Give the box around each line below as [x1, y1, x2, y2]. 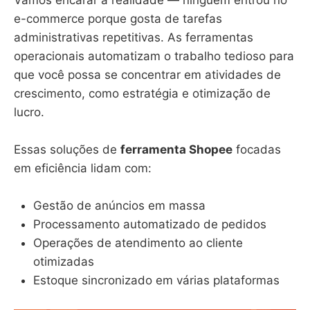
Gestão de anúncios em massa [33, 199, 206, 213]
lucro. [14, 105, 44, 120]
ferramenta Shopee [120, 143, 232, 157]
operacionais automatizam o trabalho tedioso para [14, 49, 294, 64]
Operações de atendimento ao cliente [33, 236, 243, 250]
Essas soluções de [14, 143, 120, 157]
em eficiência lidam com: [14, 161, 152, 176]
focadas [232, 143, 281, 157]
